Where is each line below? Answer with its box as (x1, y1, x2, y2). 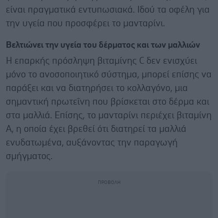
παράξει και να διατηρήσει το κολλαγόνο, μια (6, 83, 188, 93)
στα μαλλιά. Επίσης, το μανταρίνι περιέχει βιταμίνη (6, 110, 212, 120)
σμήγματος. (6, 151, 53, 161)
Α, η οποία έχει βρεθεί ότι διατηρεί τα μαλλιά (6, 124, 186, 134)
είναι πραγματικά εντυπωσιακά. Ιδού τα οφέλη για (6, 5, 210, 15)
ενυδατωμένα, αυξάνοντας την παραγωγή (6, 138, 178, 147)
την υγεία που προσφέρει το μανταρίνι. (6, 18, 165, 28)
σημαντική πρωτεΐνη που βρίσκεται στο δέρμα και (6, 97, 209, 107)
